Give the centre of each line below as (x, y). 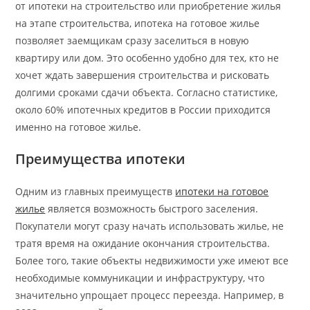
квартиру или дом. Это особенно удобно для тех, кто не (147, 57)
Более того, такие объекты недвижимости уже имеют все (152, 260)
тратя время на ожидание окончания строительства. (143, 243)
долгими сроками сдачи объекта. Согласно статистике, (147, 92)
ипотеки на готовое (222, 191)
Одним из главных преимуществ (95, 191)
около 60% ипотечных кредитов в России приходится (143, 109)
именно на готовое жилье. (79, 127)
